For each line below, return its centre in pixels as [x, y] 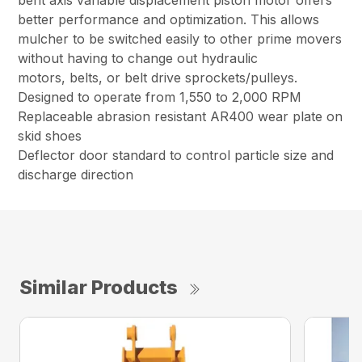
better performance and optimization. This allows [169, 20]
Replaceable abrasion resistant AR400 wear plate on [181, 117]
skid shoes [50, 136]
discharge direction [76, 175]
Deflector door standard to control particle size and [176, 156]
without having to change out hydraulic [138, 59]
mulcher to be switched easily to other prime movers [180, 39]
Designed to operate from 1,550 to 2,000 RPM [160, 97]
